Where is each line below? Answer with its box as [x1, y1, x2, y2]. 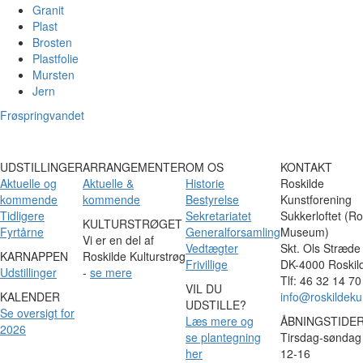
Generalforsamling [186, 223, 280, 240]
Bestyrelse [186, 190, 239, 207]
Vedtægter [186, 239, 238, 256]
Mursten [32, 66, 75, 83]
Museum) [280, 223, 329, 240]
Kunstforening [280, 190, 352, 207]
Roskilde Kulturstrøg [83, 247, 186, 264]
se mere [90, 263, 132, 280]
